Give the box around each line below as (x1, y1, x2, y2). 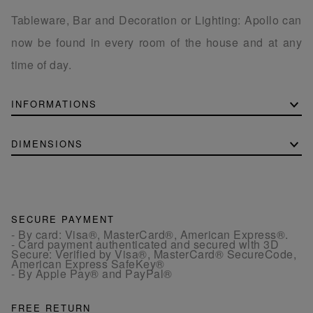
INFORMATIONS (11, 96, 97, 110)
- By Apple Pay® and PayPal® (11, 265, 173, 282)
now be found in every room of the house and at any (11, 34, 302, 50)
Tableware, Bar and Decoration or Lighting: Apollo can (11, 11, 302, 28)
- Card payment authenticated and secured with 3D (11, 235, 279, 252)
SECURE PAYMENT (11, 212, 115, 226)
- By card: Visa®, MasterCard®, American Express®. (11, 226, 289, 242)
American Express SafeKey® (11, 255, 165, 272)
